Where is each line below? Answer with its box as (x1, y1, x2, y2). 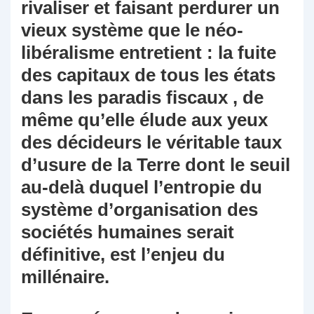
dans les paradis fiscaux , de (21, 87, 264, 109)
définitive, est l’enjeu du (21, 244, 225, 266)
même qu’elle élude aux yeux (21, 109, 268, 131)
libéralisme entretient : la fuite (21, 42, 276, 64)
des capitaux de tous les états (21, 64, 275, 86)
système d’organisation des (21, 199, 258, 221)
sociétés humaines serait (21, 221, 234, 243)
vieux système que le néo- (21, 20, 243, 41)
